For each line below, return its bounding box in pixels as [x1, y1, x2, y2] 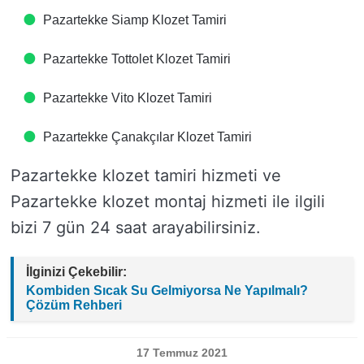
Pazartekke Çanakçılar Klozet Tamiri [43, 130, 252, 144]
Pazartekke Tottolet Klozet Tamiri [43, 52, 231, 66]
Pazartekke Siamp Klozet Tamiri [43, 13, 227, 27]
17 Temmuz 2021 [136, 346, 227, 359]
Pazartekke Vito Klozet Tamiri [43, 91, 212, 105]
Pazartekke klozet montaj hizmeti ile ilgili [11, 192, 325, 211]
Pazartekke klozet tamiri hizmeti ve [11, 166, 281, 185]
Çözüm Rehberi [26, 298, 122, 312]
